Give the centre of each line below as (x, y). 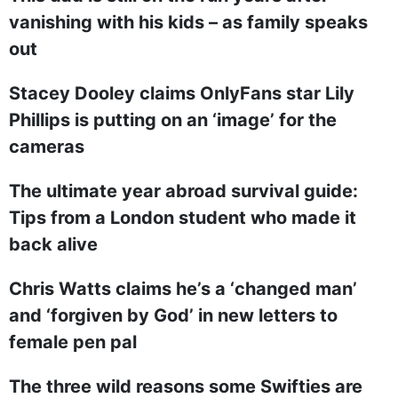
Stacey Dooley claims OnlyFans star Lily (182, 93)
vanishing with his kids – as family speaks (188, 22)
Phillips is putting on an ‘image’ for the (173, 120)
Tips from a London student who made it (183, 218)
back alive (53, 244)
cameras (47, 147)
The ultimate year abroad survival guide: (183, 191)
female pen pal (73, 342)
